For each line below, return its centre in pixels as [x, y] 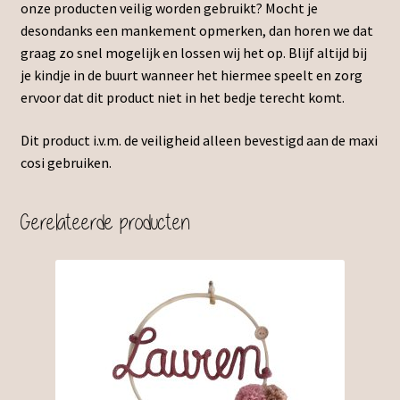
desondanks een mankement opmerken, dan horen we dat [196, 31]
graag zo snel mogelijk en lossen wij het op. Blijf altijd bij [193, 53]
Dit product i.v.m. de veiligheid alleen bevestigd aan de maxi [199, 140]
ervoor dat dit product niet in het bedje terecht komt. [182, 98]
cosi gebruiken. [66, 162]
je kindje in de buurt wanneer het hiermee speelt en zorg [191, 75]
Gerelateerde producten [105, 222]
